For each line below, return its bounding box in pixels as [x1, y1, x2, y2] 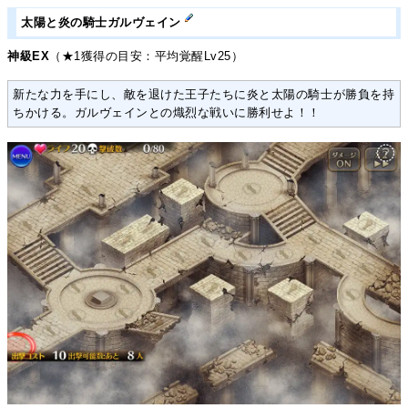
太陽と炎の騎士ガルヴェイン [21, 15, 186, 30]
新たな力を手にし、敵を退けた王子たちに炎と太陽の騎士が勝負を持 [13, 87, 395, 102]
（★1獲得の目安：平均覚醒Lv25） [49, 49, 244, 64]
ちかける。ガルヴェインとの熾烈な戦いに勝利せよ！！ [13, 106, 321, 120]
